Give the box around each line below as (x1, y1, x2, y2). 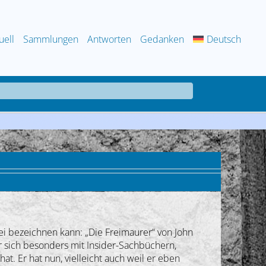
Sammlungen (23, 32, 79, 46)
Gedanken (140, 32, 185, 46)
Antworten (87, 32, 132, 46)
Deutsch (207, 32, 242, 46)
